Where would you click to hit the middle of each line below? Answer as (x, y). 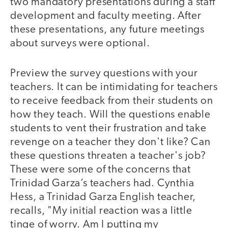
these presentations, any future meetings (107, 30)
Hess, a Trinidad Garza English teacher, (103, 197)
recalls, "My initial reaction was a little (101, 211)
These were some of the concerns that (101, 169)
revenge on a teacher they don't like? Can (110, 142)
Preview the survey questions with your (104, 73)
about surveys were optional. (80, 44)
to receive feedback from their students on (112, 101)
